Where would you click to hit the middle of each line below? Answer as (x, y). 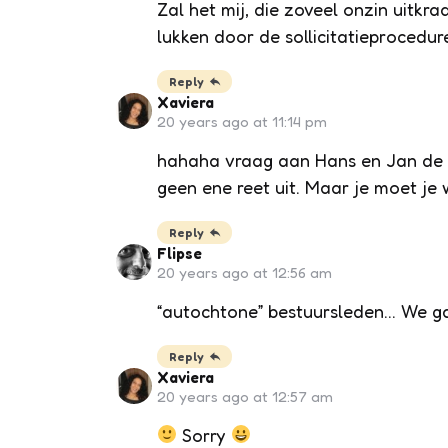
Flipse (179, 253)
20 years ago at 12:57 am (244, 396)
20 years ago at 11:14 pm (241, 121)
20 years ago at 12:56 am (244, 272)
